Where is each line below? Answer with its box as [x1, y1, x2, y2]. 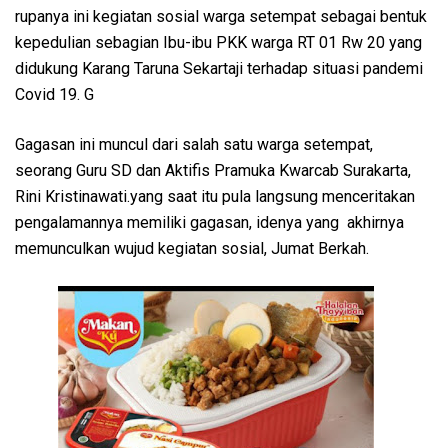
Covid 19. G [15, 84, 94, 104]
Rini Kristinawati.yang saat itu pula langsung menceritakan [15, 186, 415, 206]
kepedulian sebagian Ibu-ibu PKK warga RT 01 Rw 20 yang [15, 32, 422, 52]
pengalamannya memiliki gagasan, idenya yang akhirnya [15, 212, 404, 232]
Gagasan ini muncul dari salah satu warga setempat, [15, 134, 373, 154]
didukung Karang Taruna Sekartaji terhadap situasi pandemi [15, 58, 423, 78]
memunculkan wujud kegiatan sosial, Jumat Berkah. [15, 238, 369, 258]
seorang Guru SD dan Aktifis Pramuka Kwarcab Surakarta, [15, 160, 415, 180]
